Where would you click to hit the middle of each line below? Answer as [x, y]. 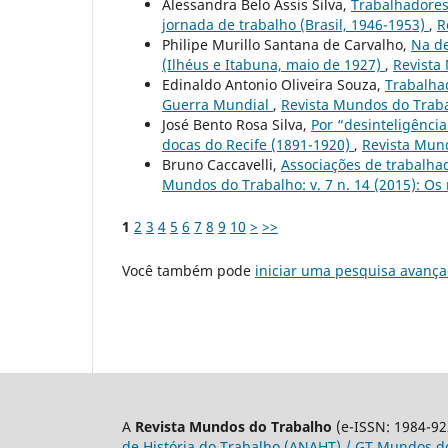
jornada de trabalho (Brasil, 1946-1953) [295, 25]
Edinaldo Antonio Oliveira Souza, [273, 85]
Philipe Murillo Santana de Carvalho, [286, 45]
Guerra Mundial [217, 105]
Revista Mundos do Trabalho [233, 427]
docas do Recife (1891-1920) [258, 145]
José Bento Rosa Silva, [236, 125]
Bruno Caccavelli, [221, 165]
